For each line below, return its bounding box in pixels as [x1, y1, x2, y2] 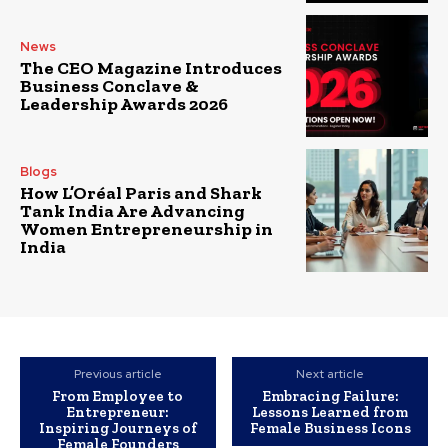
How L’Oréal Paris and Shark [20, 182, 262, 205]
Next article [296, 365, 365, 382]
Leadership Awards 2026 [20, 92, 228, 115]
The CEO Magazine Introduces [20, 56, 282, 79]
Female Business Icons [249, 418, 411, 437]
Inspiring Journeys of [38, 418, 197, 437]
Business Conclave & [20, 74, 199, 97]
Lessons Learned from [252, 402, 409, 421]
